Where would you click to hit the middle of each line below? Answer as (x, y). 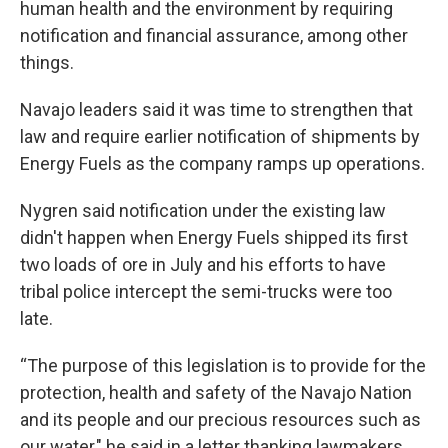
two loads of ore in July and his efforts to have (203, 264)
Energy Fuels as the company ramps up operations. (222, 163)
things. (47, 62)
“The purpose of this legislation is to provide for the (223, 365)
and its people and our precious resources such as (220, 419)
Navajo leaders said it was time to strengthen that (216, 109)
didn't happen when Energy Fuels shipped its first (214, 237)
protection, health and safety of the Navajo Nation (216, 392)
